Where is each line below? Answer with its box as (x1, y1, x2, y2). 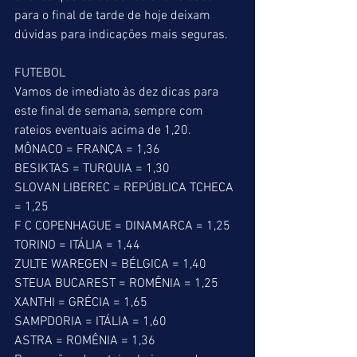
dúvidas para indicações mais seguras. (14, 27, 228, 43)
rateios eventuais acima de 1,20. (14, 123, 191, 139)
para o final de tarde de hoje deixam (14, 8, 214, 24)
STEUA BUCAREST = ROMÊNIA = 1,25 (14, 276, 218, 292)
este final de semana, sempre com (14, 104, 206, 120)
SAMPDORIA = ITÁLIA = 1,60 (14, 314, 167, 330)
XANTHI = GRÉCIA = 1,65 (14, 295, 147, 311)
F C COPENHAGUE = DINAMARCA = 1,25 (14, 218, 230, 234)
